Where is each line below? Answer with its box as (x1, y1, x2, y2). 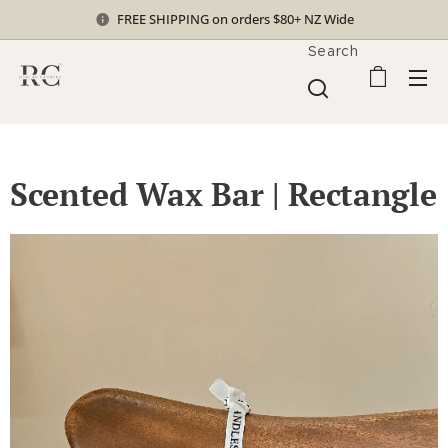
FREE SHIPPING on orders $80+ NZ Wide (116, 9, 354, 28)
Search (307, 41, 359, 60)
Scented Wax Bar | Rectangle (10, 173, 437, 215)
